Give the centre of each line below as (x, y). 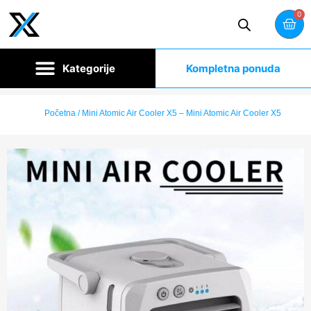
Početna (60, 113)
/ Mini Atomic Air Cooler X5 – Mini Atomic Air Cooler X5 (178, 113)
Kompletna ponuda (233, 68)
